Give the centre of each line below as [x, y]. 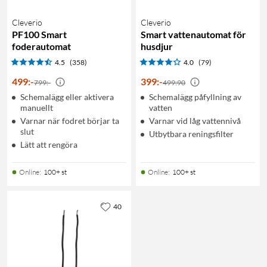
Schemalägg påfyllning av [195, 97]
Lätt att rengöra [49, 144]
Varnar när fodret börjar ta [70, 120]
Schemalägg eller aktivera [67, 97]
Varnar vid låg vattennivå [195, 120]
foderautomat [41, 46]
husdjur [157, 46]
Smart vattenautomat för [193, 34]
